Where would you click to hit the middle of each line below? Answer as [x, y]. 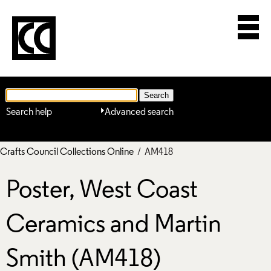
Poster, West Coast [102, 191]
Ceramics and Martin [114, 226]
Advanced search [139, 112]
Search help [29, 112]
